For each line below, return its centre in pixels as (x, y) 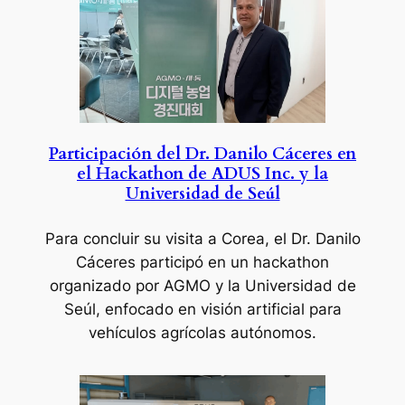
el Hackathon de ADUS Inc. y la (202, 174)
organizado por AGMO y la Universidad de (202, 286)
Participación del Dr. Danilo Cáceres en (202, 155)
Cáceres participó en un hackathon (202, 263)
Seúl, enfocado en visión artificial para (202, 310)
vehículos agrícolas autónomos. (202, 333)
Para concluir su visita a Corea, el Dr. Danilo (202, 239)
